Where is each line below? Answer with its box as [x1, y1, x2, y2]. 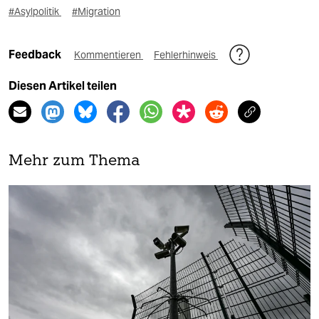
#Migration [72, 4, 120, 18]
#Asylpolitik [9, 4, 61, 18]
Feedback [9, 47, 63, 61]
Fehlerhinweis [154, 48, 218, 61]
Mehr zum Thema [9, 153, 140, 169]
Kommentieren [74, 48, 143, 61]
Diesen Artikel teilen [9, 78, 117, 93]
